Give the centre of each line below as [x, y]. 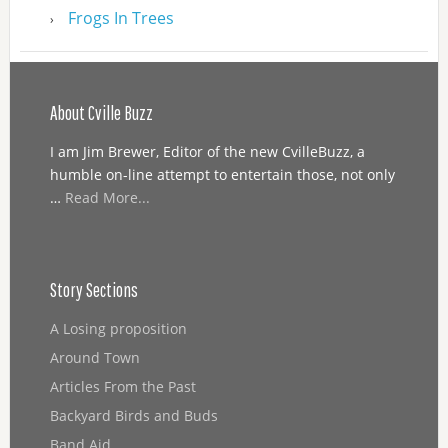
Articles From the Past [122, 387]
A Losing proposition [118, 329]
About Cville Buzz [101, 113]
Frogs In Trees [120, 18]
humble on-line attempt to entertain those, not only [222, 175]
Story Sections [93, 290]
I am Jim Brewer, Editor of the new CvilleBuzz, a [207, 152]
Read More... [107, 198]
